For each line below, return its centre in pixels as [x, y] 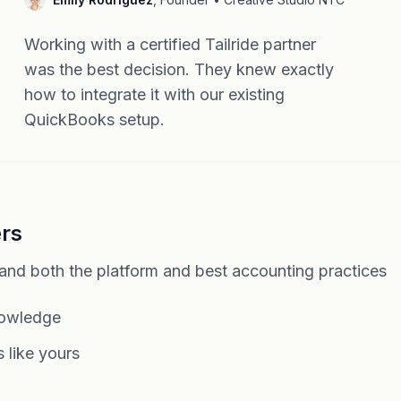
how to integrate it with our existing [154, 94]
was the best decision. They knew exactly [179, 69]
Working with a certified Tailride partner [170, 44]
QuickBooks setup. [94, 119]
